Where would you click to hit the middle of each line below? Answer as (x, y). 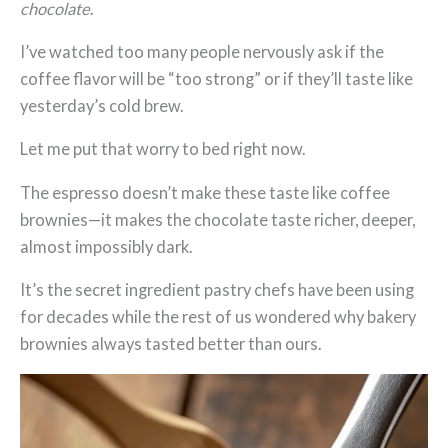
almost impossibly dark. (106, 246)
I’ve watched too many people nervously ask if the (202, 52)
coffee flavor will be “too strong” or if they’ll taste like (216, 79)
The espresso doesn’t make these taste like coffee (205, 192)
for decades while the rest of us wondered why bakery (218, 317)
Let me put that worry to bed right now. (162, 149)
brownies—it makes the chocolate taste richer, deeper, (217, 219)
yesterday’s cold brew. (101, 106)
